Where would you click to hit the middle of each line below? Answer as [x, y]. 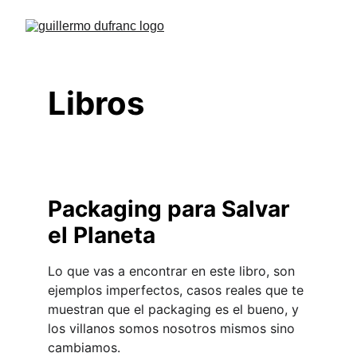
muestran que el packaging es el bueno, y [175, 309]
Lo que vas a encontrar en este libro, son [173, 271]
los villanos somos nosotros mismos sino [173, 328]
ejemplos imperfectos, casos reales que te [178, 290]
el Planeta [102, 235]
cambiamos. [84, 347]
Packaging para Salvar [171, 209]
